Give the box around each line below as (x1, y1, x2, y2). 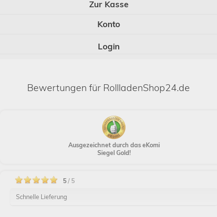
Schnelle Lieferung (15, 193, 67, 201)
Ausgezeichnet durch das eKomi (68, 141, 160, 149)
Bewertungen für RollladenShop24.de (27, 81, 190, 93)
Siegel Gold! (97, 149, 131, 156)
